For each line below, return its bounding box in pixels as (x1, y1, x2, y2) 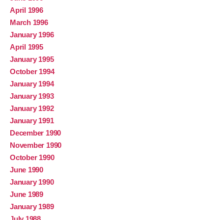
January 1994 (10, 80, 54, 88)
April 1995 (10, 43, 43, 52)
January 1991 (10, 116, 54, 125)
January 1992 (10, 104, 54, 113)
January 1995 (10, 55, 54, 64)
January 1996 (10, 30, 54, 39)
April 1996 (10, 6, 43, 15)
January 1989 (10, 202, 54, 211)
